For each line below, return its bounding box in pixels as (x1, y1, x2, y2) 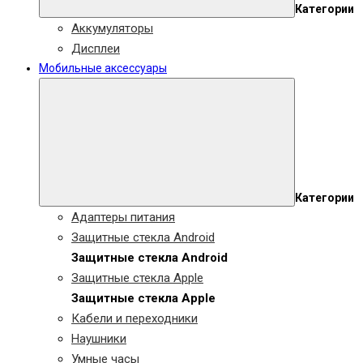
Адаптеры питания (71, 210, 175, 224)
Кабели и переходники (71, 311, 198, 326)
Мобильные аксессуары (39, 62, 167, 75)
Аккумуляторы (71, 21, 153, 36)
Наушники (71, 331, 126, 346)
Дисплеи (71, 41, 120, 56)
